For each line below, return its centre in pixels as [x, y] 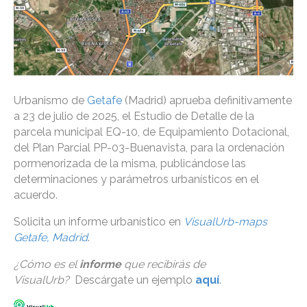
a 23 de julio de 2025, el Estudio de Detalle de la [134, 116]
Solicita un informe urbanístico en [99, 222]
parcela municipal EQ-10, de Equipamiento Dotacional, [151, 132]
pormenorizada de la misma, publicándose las [130, 164]
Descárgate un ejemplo [131, 280]
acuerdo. [36, 195]
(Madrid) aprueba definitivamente [207, 101]
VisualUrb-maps [225, 222]
